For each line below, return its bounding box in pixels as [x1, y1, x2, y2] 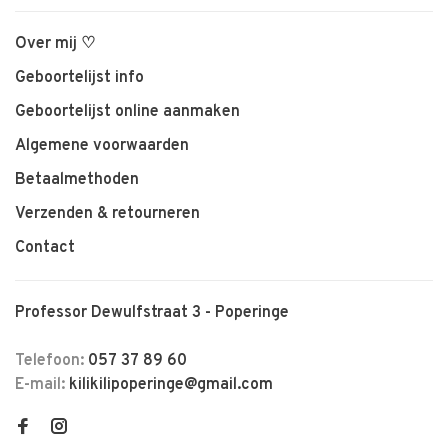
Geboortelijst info [15, 67, 144, 88]
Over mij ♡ [15, 33, 95, 54]
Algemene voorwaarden [15, 135, 189, 156]
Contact [15, 237, 75, 258]
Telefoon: [15, 350, 88, 371]
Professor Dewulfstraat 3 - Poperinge [15, 302, 289, 323]
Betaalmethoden [15, 169, 139, 190]
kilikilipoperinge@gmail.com [69, 374, 273, 395]
